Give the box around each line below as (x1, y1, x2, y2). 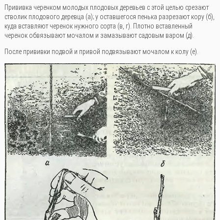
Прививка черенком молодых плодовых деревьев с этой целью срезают (4, 3, 209, 12)
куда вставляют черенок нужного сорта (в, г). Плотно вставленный (4, 22, 192, 30)
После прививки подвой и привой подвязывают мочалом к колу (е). (4, 48, 198, 56)
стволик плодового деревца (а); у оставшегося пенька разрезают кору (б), (4, 13, 215, 21)
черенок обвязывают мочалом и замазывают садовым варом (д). (4, 31, 194, 40)
